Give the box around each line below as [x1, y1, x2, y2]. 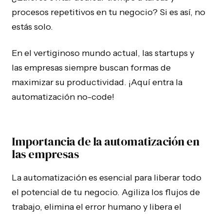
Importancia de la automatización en [12, 133, 200, 149]
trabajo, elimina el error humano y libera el [12, 201, 182, 212]
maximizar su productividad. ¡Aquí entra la [12, 77, 182, 88]
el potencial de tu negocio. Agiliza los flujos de [12, 187, 200, 198]
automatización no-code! [12, 91, 114, 102]
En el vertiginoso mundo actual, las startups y [12, 48, 194, 58]
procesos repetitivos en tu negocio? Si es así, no [12, 7, 205, 18]
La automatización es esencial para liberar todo [12, 172, 201, 183]
